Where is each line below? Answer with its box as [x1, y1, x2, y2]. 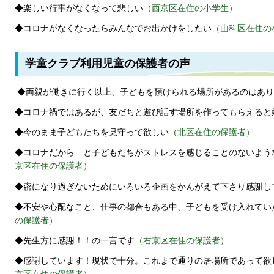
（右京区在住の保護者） [135, 236, 229, 246]
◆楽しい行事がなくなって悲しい [15, 3, 143, 13]
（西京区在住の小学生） [143, 3, 237, 13]
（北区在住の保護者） [169, 128, 254, 138]
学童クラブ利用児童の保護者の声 [22, 57, 190, 70]
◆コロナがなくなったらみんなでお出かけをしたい [15, 24, 212, 34]
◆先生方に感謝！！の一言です [15, 236, 135, 246]
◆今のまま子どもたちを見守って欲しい [15, 128, 169, 138]
